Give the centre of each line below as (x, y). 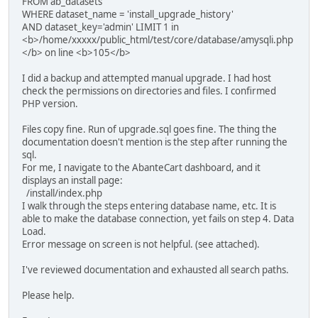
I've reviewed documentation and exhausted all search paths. (155, 270)
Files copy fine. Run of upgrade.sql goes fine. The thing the (149, 130)
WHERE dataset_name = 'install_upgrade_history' (128, 15)
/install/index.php (62, 193)
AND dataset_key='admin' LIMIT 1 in (100, 27)
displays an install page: (72, 181)
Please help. (49, 296)
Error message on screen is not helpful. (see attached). (141, 245)
